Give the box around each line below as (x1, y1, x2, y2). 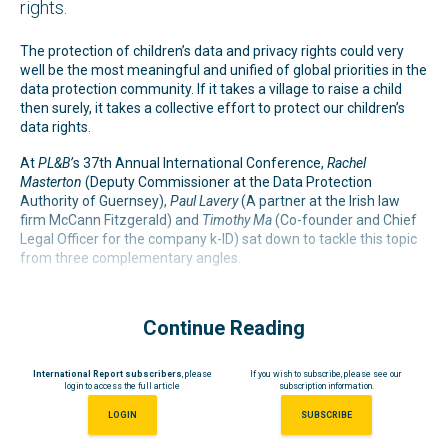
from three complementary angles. (20, 250, 241, 267)
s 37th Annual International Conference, (73, 155, 327, 172)
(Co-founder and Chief (272, 212, 417, 229)
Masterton (20, 174, 82, 191)
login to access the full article (64, 380, 180, 391)
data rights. (20, 118, 91, 135)
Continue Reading (143, 315, 305, 340)
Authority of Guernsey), (20, 193, 170, 210)
